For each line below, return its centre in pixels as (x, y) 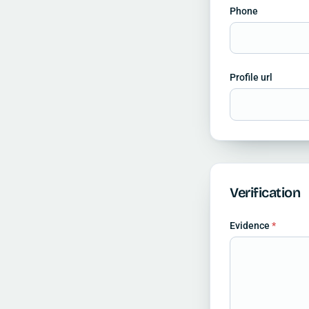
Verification (265, 192)
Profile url (251, 78)
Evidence (251, 225)
